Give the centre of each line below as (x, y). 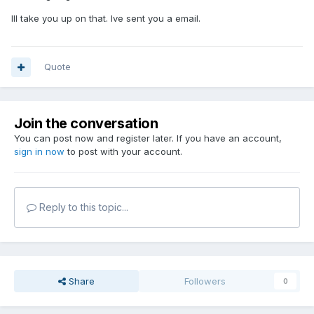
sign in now (39, 152)
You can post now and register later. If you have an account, (148, 138)
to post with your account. (123, 152)
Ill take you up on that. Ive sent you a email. (106, 19)
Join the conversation (86, 124)
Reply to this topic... (82, 207)
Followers (205, 281)
